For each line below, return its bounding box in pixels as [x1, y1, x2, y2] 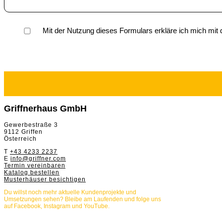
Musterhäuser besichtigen [4, 176, 86, 183]
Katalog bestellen [4, 169, 59, 176]
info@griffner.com [10, 155, 66, 162]
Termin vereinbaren [4, 162, 65, 169]
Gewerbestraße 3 [4, 121, 58, 128]
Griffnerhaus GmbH [4, 104, 87, 114]
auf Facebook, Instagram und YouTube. [4, 203, 110, 210]
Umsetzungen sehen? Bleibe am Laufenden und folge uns [4, 196, 161, 203]
